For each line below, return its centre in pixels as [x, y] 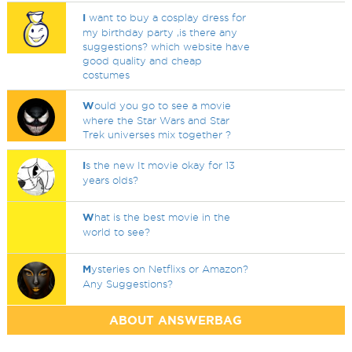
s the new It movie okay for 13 [161, 165]
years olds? [111, 180]
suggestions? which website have [167, 46]
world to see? [117, 232]
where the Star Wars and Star [156, 120]
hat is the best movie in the [163, 217]
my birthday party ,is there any [160, 32]
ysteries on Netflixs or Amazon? [170, 269]
